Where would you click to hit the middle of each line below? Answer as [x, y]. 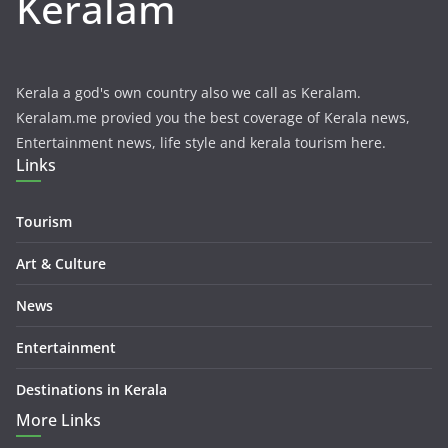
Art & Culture [61, 263]
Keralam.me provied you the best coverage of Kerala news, [213, 117]
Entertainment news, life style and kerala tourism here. [201, 142]
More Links [58, 419]
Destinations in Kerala [91, 389]
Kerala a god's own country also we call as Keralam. [188, 92]
